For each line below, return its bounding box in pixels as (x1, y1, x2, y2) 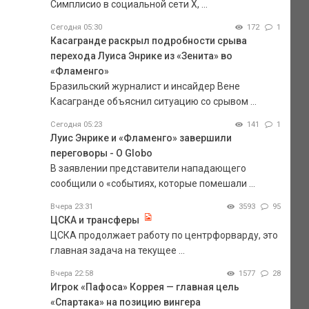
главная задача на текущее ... (50, 244, 185, 256)
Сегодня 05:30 (50, 22, 102, 32)
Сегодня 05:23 (50, 119, 102, 129)
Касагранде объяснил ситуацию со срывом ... (50, 95, 257, 107)
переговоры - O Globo (50, 147, 152, 159)
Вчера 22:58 (50, 268, 93, 278)
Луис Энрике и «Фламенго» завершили (50, 132, 232, 143)
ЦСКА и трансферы (50, 214, 141, 226)
